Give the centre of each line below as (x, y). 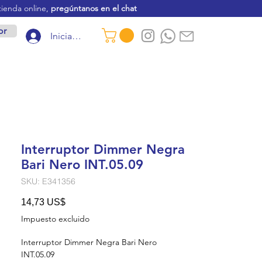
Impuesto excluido (55, 218)
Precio (78, 201)
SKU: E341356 (48, 181)
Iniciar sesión (77, 36)
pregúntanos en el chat (94, 8)
